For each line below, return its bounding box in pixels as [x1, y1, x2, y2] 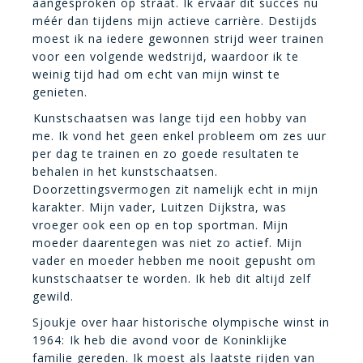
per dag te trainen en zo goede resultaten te [32, 145, 300, 161]
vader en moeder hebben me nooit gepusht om [32, 252, 316, 268]
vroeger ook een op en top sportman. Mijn [32, 216, 288, 233]
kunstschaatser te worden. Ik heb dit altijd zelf [32, 270, 311, 286]
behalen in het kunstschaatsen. [32, 163, 218, 179]
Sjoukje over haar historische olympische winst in [32, 314, 330, 330]
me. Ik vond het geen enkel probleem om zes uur [32, 127, 327, 143]
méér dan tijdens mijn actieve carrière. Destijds [32, 12, 318, 28]
